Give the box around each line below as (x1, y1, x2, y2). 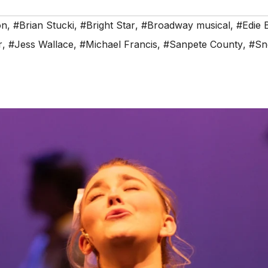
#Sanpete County (163, 38, 243, 50)
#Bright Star (80, 19, 135, 31)
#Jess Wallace (8, 38, 74, 50)
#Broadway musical (141, 19, 230, 31)
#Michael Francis (80, 38, 157, 50)
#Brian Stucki (13, 19, 74, 31)
